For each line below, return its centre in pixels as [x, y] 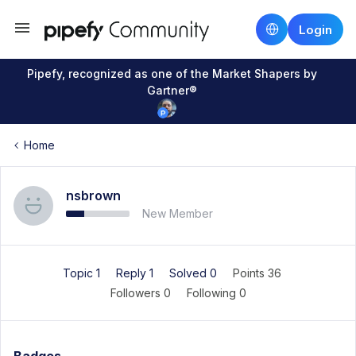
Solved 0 [194, 273]
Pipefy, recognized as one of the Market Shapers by [172, 74]
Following [213, 293]
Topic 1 [83, 273]
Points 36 [257, 273]
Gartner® [172, 90]
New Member [178, 213]
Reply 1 [136, 273]
